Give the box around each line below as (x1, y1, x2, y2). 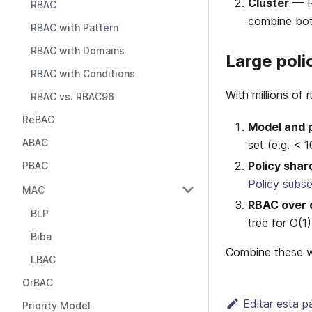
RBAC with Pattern (31, 22, 118, 33)
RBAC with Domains (31, 45, 125, 56)
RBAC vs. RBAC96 (31, 91, 114, 102)
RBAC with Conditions (31, 68, 135, 79)
